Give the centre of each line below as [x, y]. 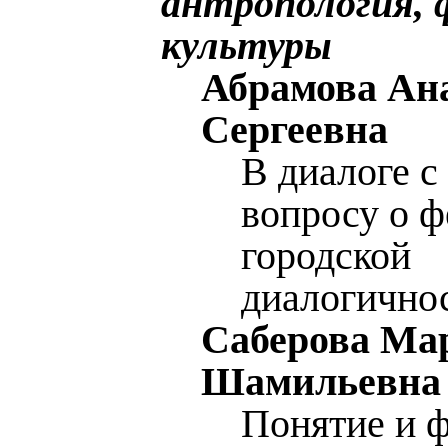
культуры [246, 45]
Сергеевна [294, 129]
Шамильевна [321, 381]
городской [326, 255]
